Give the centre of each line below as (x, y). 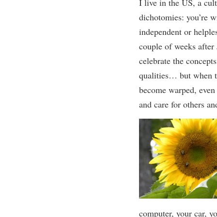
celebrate (156, 61)
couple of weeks (167, 46)
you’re (198, 17)
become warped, (169, 90)
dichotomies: (163, 17)
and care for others (173, 104)
